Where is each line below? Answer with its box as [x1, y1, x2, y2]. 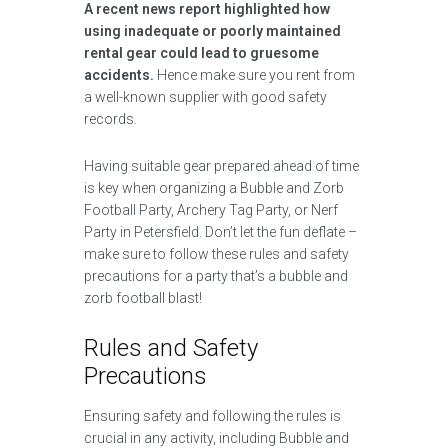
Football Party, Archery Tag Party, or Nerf [84, 202, 338, 218]
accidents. [84, 67, 154, 83]
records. [84, 111, 137, 127]
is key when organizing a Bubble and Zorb [84, 180, 344, 196]
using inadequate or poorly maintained [84, 23, 341, 39]
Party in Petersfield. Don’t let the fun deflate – [84, 224, 357, 240]
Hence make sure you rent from [154, 67, 355, 83]
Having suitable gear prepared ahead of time [84, 158, 359, 174]
